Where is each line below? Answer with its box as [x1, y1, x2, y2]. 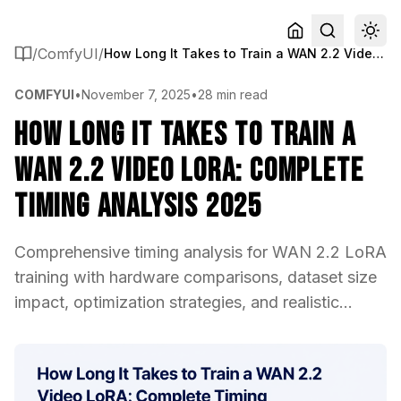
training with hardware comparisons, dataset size [14, 268, 377, 286]
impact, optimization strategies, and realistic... [14, 293, 353, 311]
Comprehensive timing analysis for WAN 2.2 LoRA [14, 243, 387, 261]
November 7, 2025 [81, 87, 191, 102]
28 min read [198, 87, 268, 102]
